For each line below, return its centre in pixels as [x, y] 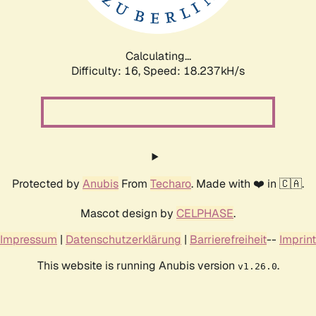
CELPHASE [205, 213]
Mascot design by [128, 213]
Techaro [171, 183]
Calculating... [158, 56]
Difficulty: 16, [107, 71]
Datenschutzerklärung [123, 239]
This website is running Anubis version [137, 265]
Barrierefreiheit [228, 239]
